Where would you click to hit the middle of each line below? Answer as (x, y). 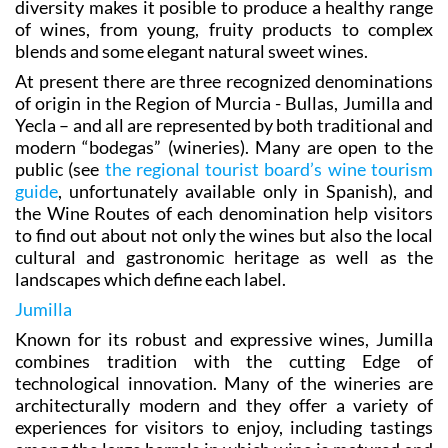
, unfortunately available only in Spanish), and (245, 190)
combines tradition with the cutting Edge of (224, 360)
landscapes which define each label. (150, 278)
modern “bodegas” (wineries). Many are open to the (224, 146)
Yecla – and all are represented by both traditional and (224, 124)
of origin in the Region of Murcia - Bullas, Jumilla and (224, 102)
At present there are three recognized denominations (224, 80)
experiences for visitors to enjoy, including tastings (224, 426)
